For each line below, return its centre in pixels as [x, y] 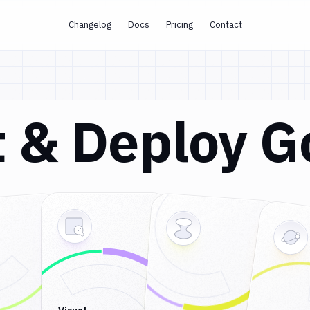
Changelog [90, 25]
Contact [226, 25]
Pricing [179, 25]
